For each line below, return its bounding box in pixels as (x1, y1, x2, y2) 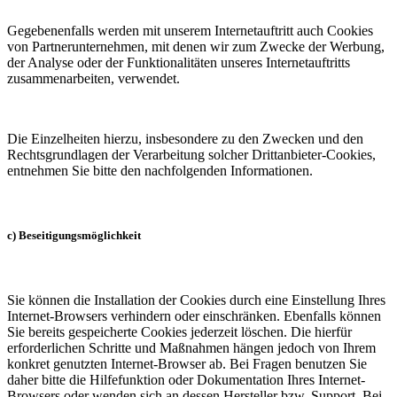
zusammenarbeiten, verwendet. (7, 70, 180, 86)
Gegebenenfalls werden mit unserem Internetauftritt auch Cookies (7, 22, 373, 38)
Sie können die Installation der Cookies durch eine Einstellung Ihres (7, 292, 385, 308)
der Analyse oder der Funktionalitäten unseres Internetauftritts (7, 54, 350, 70)
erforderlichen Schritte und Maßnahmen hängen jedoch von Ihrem (7, 340, 376, 356)
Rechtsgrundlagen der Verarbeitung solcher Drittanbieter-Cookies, (7, 146, 376, 162)
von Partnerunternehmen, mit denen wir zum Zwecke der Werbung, (7, 38, 385, 54)
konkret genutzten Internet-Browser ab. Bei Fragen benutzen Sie (7, 356, 367, 372)
